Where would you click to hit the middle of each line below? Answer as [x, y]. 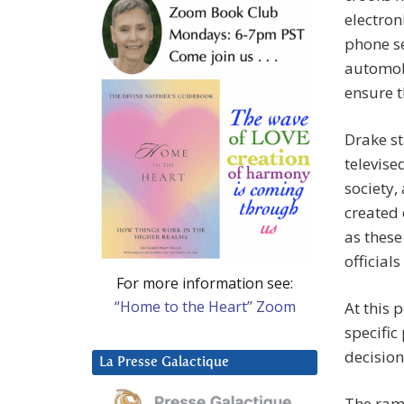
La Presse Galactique [164, 362]
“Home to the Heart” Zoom [205, 306]
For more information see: [205, 283]
